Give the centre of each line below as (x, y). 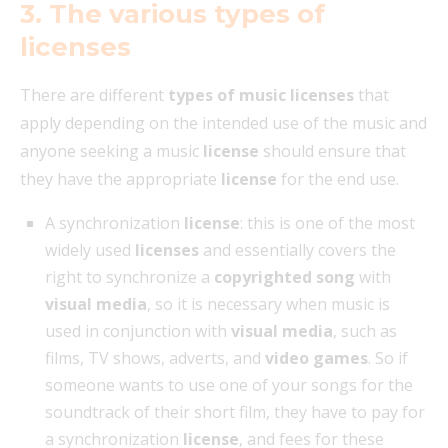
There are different (94, 95)
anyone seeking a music (111, 151)
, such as (365, 331)
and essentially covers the (297, 250)
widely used (90, 250)
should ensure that (332, 151)
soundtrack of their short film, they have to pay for (235, 412)
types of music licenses (261, 95)
